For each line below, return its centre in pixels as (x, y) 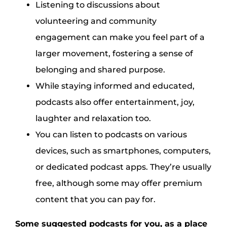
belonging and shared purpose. (100, 70)
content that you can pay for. (95, 200)
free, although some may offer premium (119, 183)
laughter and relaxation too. (93, 119)
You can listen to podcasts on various (111, 135)
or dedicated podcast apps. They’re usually (123, 167)
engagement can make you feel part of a (120, 37)
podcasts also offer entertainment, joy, (115, 102)
